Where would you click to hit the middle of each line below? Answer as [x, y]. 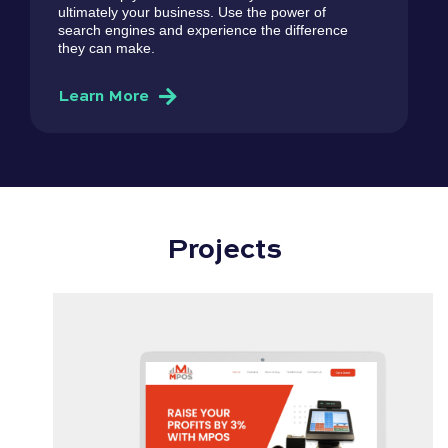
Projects [224, 249]
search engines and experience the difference [203, 29]
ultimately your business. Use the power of [192, 11]
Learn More [103, 96]
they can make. [106, 47]
